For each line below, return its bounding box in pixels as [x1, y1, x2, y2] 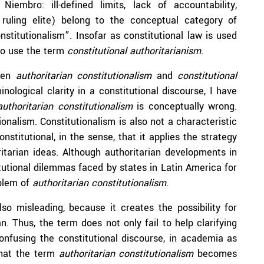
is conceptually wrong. [132, 100, 237, 113]
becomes [193, 247, 237, 260]
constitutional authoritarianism [67, 44, 201, 58]
